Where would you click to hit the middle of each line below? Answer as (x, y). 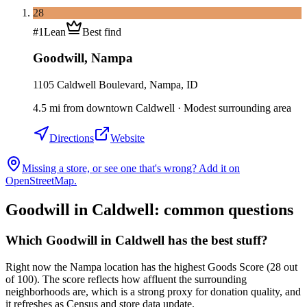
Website (127, 138)
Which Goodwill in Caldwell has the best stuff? (137, 240)
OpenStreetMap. (41, 181)
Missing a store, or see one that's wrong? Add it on (131, 169)
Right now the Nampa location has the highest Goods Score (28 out (151, 267)
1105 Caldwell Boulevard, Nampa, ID (115, 85)
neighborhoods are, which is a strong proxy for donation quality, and (153, 291)
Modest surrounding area (237, 108)
